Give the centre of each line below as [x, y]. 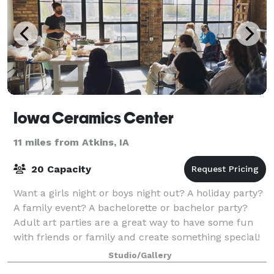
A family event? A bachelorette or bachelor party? [131, 207]
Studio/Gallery [140, 255]
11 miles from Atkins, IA [71, 142]
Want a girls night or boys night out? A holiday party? [138, 193]
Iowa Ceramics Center [94, 118]
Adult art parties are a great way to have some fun [133, 222]
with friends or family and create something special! [137, 237]
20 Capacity [60, 169]
